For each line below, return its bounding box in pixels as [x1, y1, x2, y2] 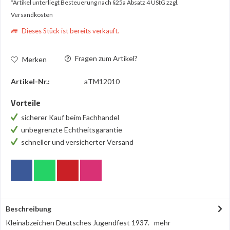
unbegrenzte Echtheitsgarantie [21, 125, 124, 134]
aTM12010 [84, 77, 120, 86]
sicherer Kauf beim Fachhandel [21, 113, 121, 122]
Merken [22, 54, 47, 64]
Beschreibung [6, 204, 51, 213]
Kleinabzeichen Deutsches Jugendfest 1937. [6, 218, 154, 227]
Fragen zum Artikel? [73, 54, 138, 63]
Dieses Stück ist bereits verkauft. [20, 27, 119, 35]
